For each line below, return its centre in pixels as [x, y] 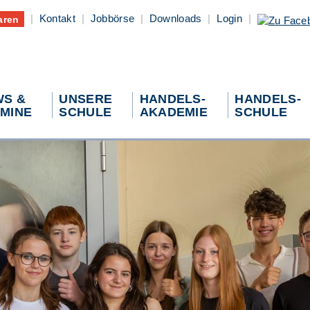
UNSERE [86, 98]
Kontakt [57, 19]
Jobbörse [112, 19]
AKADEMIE [174, 111]
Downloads [175, 19]
